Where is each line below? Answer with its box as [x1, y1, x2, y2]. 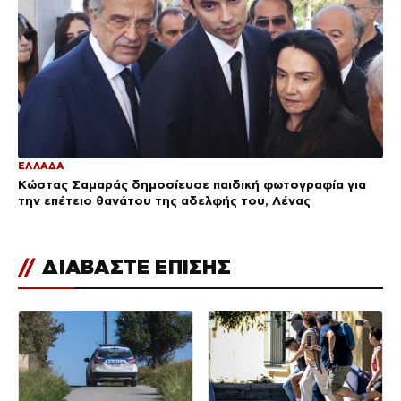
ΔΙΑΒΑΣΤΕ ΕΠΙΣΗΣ [37, 256, 231, 278]
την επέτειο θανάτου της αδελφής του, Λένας [18, 193, 311, 209]
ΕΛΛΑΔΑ [18, 160, 64, 172]
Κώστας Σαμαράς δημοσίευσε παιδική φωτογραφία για [18, 177, 366, 192]
